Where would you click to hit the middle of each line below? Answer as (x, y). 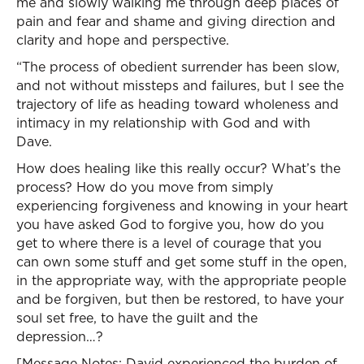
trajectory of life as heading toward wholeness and (178, 104)
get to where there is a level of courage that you (169, 243)
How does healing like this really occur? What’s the (178, 168)
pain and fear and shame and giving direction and (176, 21)
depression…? (60, 336)
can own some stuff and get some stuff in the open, (182, 262)
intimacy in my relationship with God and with (163, 123)
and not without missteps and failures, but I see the (180, 85)
